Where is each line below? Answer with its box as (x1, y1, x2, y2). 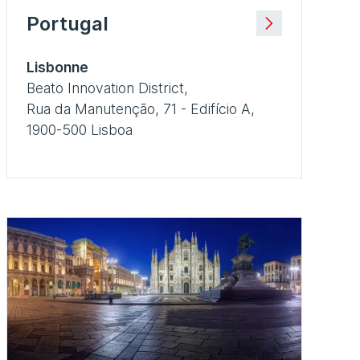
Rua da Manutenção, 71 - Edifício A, (27, 100, 255, 117)
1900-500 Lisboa (27, 121, 133, 138)
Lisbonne (27, 58, 88, 76)
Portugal (27, 11, 108, 35)
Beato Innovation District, (27, 79, 188, 96)
